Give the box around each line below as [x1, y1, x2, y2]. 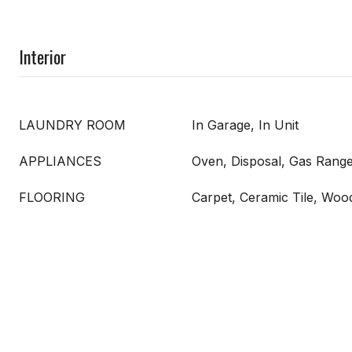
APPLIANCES [19, 152, 101, 169]
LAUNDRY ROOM [19, 116, 126, 133]
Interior [19, 43, 66, 69]
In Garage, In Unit [192, 116, 299, 133]
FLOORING [19, 189, 85, 205]
